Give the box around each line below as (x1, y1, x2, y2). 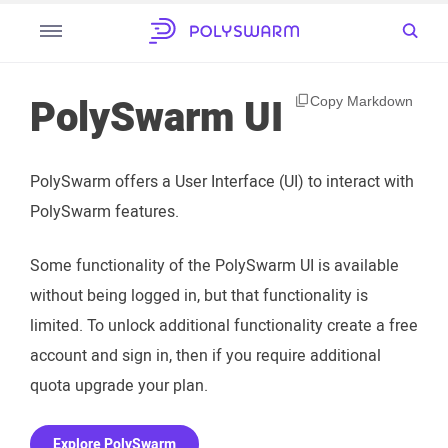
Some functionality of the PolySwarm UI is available (30, 253, 399, 278)
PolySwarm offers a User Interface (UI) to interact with (30, 169, 414, 194)
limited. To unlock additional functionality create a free (30, 313, 418, 338)
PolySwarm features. (30, 199, 179, 224)
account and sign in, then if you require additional (30, 343, 381, 368)
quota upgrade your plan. (30, 373, 208, 398)
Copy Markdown (310, 92, 413, 109)
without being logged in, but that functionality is (30, 283, 368, 308)
